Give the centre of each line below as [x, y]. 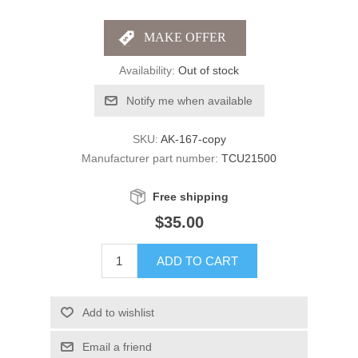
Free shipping [190, 196]
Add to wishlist [118, 312]
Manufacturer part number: [150, 158]
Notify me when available [189, 100]
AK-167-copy [193, 139]
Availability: [147, 70]
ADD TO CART [197, 261]
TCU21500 [249, 158]
